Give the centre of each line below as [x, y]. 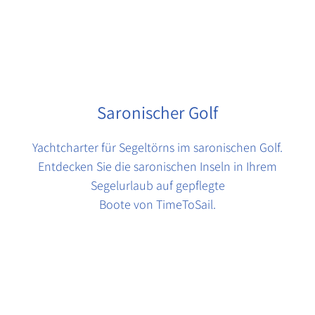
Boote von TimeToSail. [157, 205]
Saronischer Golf [157, 112]
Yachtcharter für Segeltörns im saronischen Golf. [157, 148]
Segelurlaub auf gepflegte [157, 186]
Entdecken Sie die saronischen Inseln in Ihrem [157, 167]
